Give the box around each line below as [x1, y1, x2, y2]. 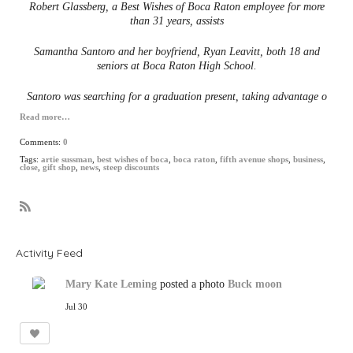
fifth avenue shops [220, 154, 288, 164]
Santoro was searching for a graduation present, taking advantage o [26, 90, 327, 102]
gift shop [43, 162, 76, 172]
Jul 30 [65, 302, 87, 311]
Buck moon [228, 277, 282, 290]
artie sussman [41, 154, 92, 164]
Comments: [20, 137, 63, 147]
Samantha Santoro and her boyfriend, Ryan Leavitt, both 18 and [33, 45, 320, 58]
